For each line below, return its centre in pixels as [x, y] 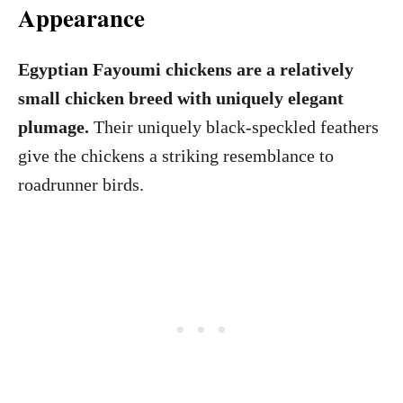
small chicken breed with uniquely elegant [181, 98]
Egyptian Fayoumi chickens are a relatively [186, 69]
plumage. [54, 127]
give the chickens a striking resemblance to [176, 156]
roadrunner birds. [81, 184]
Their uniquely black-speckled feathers [234, 127]
